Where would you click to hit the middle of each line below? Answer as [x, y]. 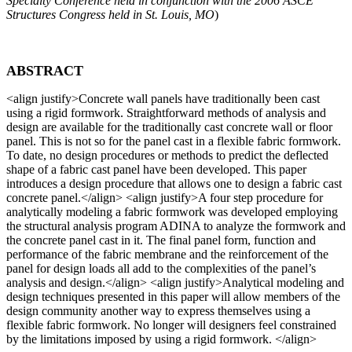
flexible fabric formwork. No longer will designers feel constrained [171, 325]
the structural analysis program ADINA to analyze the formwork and [176, 226]
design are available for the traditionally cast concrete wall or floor [169, 127]
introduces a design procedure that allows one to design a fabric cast [174, 184]
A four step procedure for [260, 198]
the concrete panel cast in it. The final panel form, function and [161, 240]
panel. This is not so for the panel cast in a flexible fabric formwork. [174, 141]
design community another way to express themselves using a [158, 311]
